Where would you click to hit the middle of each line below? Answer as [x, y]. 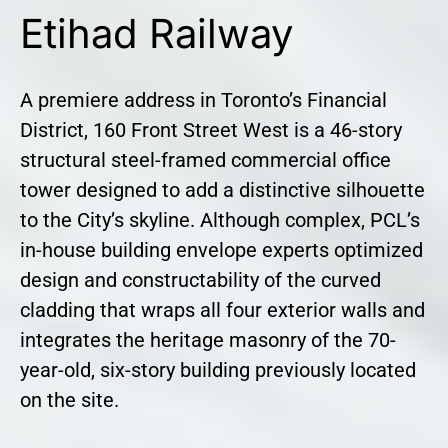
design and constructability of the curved [200, 280]
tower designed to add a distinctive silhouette [222, 190]
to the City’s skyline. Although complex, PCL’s [220, 220]
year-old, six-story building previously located [218, 370]
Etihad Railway [156, 34]
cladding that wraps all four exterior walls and [222, 310]
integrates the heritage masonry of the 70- [208, 340]
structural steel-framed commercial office [205, 160]
